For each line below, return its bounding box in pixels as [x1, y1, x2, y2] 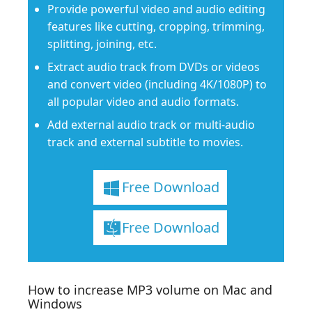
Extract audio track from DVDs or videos [47, 58, 260, 75]
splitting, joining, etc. [47, 36, 157, 52]
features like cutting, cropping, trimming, [47, 18, 265, 34]
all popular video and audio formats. [47, 93, 239, 109]
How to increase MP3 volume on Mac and [28, 281, 272, 298]
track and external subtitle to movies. [47, 134, 243, 150]
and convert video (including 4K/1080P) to [47, 76, 267, 92]
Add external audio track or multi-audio [47, 116, 255, 132]
